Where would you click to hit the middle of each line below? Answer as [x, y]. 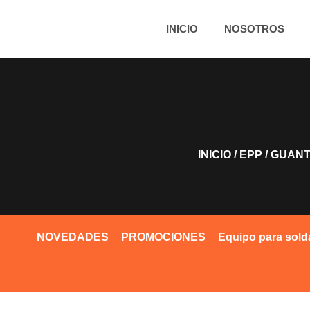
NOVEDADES [72, 237]
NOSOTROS [254, 29]
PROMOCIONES [163, 237]
